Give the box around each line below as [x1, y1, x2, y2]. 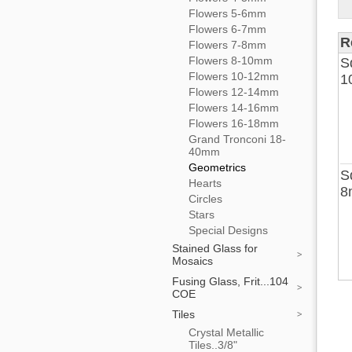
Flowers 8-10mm [189, 54, 273, 67]
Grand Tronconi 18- [189, 133, 286, 145]
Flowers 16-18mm [189, 117, 279, 130]
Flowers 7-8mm [189, 38, 266, 51]
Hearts [189, 177, 222, 189]
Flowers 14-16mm [189, 101, 279, 114]
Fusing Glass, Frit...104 [172, 275, 288, 288]
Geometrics [189, 161, 246, 174]
